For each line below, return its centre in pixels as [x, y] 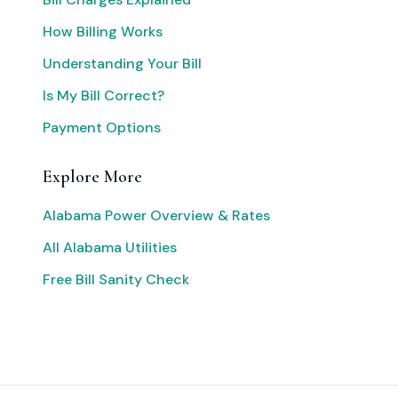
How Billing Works [103, 32]
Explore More [92, 177]
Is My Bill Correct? [103, 96]
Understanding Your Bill [122, 64]
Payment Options [102, 127]
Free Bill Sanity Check [116, 279]
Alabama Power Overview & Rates [156, 215]
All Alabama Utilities [110, 247]
